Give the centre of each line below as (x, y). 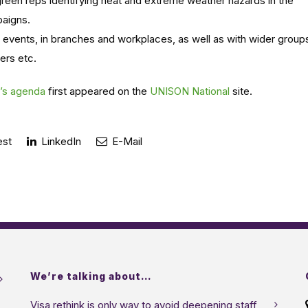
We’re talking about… (91, 276)
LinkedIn (60, 141)
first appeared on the (98, 91)
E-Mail (126, 141)
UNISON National (190, 91)
